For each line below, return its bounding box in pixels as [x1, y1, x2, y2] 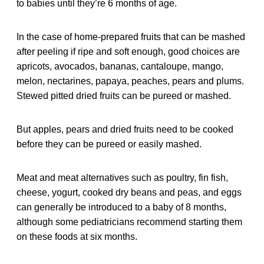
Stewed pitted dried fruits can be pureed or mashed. [16, 90, 231, 101]
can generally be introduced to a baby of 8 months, [16, 202, 226, 212]
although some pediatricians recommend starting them [16, 216, 242, 227]
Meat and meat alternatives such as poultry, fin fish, [16, 172, 228, 183]
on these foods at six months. [16, 231, 137, 242]
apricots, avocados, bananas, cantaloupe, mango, [16, 61, 223, 71]
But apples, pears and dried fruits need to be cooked [16, 124, 233, 134]
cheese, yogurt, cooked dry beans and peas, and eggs [16, 187, 242, 197]
